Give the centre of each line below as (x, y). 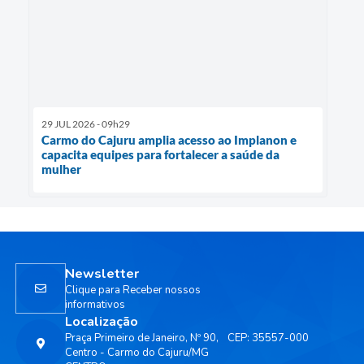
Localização (102, 321)
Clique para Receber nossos (133, 290)
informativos (95, 304)
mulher (61, 169)
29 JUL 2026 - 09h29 (86, 123)
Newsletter (102, 273)
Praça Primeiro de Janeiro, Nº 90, (142, 338)
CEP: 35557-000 (268, 338)
